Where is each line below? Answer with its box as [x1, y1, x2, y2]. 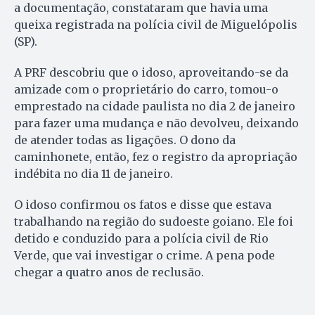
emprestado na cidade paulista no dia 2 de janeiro [14, 99, 295, 114]
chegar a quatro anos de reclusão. [14, 265, 204, 280]
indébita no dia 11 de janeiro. [14, 167, 173, 181]
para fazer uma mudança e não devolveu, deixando [14, 116, 299, 131]
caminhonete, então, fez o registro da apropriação [14, 150, 297, 165]
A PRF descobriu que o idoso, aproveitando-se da [14, 65, 288, 80]
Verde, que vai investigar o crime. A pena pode [14, 248, 275, 263]
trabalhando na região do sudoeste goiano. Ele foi [14, 214, 293, 229]
